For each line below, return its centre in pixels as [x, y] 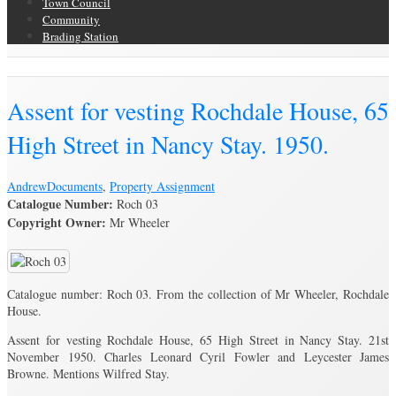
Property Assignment [162, 186]
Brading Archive [63, 66]
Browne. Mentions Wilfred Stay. [88, 373]
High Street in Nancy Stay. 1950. [168, 144]
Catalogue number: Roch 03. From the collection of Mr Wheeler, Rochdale [198, 293]
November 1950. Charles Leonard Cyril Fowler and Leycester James [198, 356]
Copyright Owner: [57, 222]
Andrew [27, 186]
